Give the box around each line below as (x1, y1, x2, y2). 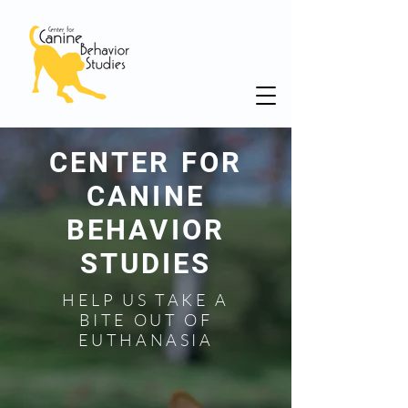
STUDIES (79, 247, 212, 280)
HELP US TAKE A (62, 290, 229, 310)
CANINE (87, 179, 205, 213)
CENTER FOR (48, 146, 242, 179)
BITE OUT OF (78, 310, 213, 330)
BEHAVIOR (66, 213, 225, 247)
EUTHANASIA (77, 330, 214, 350)
